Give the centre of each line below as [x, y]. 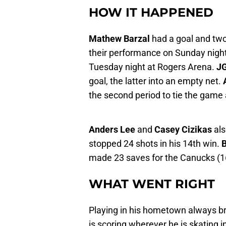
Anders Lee [112, 130]
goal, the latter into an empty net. [156, 81]
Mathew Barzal [119, 39]
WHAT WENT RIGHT [152, 184]
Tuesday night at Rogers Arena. [153, 67]
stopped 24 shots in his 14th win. [155, 144]
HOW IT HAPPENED [151, 13]
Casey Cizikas [183, 130]
